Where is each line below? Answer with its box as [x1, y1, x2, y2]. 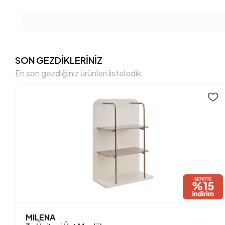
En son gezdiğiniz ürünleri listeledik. [15, 67, 144, 78]
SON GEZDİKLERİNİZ [15, 54, 103, 66]
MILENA [26, 211, 56, 222]
